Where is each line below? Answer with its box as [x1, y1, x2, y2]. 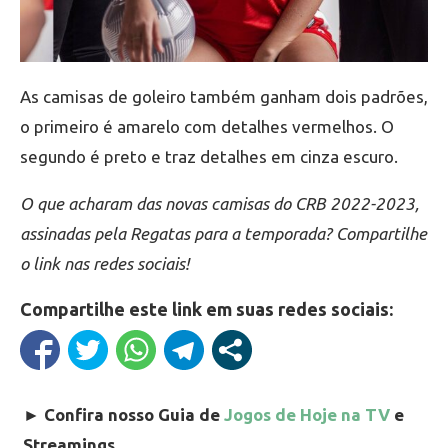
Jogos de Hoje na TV [224, 405, 390, 425]
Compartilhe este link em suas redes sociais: [20, 299, 393, 320]
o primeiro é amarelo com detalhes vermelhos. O [20, 117, 394, 137]
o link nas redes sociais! [20, 254, 189, 274]
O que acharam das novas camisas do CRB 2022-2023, [20, 194, 419, 214]
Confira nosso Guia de [44, 405, 224, 425]
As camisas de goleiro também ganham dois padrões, [20, 87, 428, 107]
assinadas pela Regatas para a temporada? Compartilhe [20, 224, 427, 244]
